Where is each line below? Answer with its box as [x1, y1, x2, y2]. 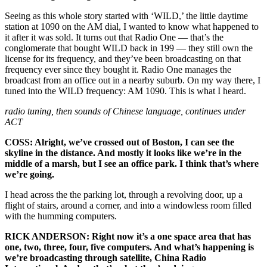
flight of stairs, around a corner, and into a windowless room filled [5, 200, 252, 211]
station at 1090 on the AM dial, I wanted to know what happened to [5, 21, 259, 32]
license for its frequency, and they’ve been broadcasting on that [5, 54, 241, 64]
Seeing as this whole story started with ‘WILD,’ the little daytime [5, 11, 248, 21]
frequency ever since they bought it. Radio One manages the [5, 64, 231, 75]
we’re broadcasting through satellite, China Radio [5, 253, 206, 263]
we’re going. [5, 169, 54, 180]
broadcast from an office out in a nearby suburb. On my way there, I [5, 75, 260, 86]
